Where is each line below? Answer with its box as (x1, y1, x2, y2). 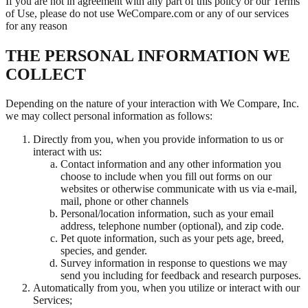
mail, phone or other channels (60, 195, 188, 208)
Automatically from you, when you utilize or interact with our (33, 282, 300, 294)
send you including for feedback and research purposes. (60, 269, 301, 282)
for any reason (5, 19, 67, 32)
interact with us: (33, 146, 102, 158)
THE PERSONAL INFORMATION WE (5, 47, 290, 65)
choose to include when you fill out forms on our (60, 170, 272, 183)
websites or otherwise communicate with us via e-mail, (60, 183, 297, 195)
